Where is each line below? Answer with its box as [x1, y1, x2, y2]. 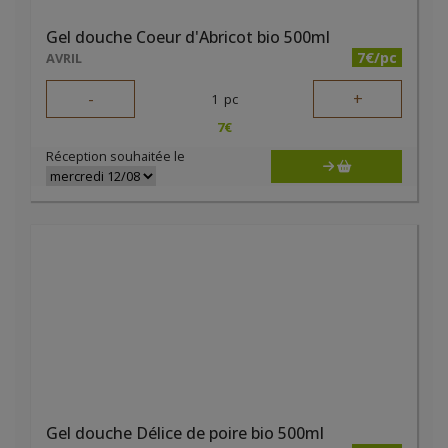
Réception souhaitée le [46, 147, 185, 165]
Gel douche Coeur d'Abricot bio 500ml [46, 26, 330, 48]
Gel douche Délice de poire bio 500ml [46, 422, 324, 444]
